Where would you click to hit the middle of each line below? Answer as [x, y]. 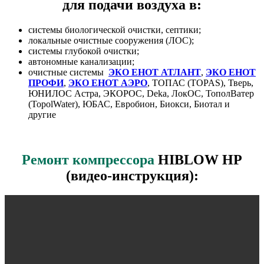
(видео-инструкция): [132, 175]
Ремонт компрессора [88, 159]
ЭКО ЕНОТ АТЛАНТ [155, 72]
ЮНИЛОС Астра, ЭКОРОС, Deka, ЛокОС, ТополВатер [141, 93]
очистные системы [68, 72]
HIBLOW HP [198, 159]
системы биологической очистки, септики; [115, 29]
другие [42, 114]
